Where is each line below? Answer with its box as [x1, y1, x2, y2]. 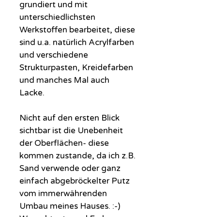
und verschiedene [19, 49, 88, 60]
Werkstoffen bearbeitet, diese [19, 24, 135, 35]
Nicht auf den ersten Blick [19, 112, 120, 123]
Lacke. [19, 87, 45, 98]
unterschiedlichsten [19, 12, 95, 22]
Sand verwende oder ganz [19, 163, 121, 173]
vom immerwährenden [19, 188, 107, 199]
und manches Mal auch [19, 75, 109, 85]
